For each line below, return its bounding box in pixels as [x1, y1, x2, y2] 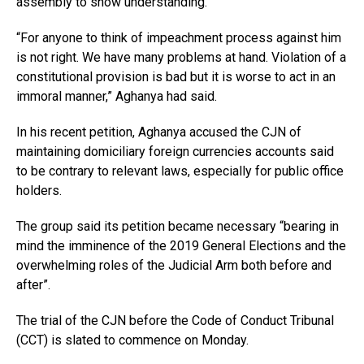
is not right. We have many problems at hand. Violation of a [16, 50, 346, 65]
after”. [16, 277, 50, 292]
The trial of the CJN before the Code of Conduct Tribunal [16, 313, 334, 328]
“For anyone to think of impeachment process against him [16, 30, 341, 45]
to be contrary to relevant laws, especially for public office [16, 163, 344, 179]
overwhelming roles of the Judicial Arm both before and [16, 258, 331, 273]
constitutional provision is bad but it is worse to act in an [16, 69, 336, 84]
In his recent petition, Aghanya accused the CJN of [16, 124, 301, 140]
